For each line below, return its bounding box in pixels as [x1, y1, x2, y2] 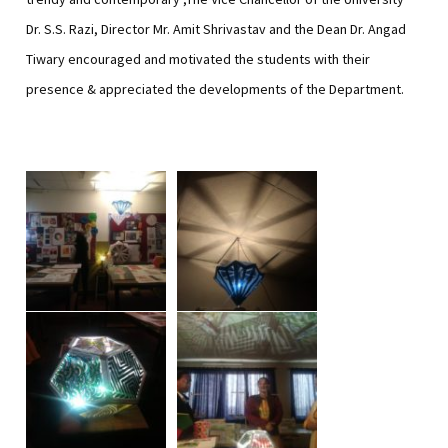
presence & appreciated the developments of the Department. [26, 80, 405, 98]
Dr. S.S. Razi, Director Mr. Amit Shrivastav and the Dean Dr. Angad [26, 20, 407, 38]
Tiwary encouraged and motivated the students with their [26, 50, 371, 68]
